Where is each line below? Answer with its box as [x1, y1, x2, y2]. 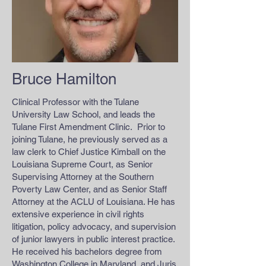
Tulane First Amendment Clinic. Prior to [12, 122, 165, 132]
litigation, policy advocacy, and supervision [12, 221, 176, 232]
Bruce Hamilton [12, 70, 116, 88]
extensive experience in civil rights [12, 209, 144, 219]
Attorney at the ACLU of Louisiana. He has [12, 197, 175, 207]
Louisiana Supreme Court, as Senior [12, 159, 153, 169]
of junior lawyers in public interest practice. [12, 234, 175, 244]
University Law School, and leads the [12, 109, 155, 119]
